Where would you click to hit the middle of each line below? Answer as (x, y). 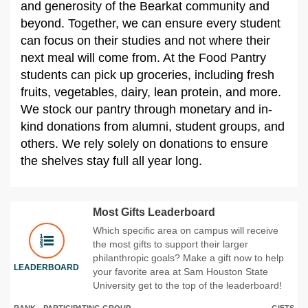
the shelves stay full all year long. (113, 161)
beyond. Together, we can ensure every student (151, 23)
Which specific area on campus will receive (186, 230)
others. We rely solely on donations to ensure (144, 143)
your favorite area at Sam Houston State (180, 271)
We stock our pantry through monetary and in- (146, 109)
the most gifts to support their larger (170, 244)
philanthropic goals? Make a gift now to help (188, 257)
